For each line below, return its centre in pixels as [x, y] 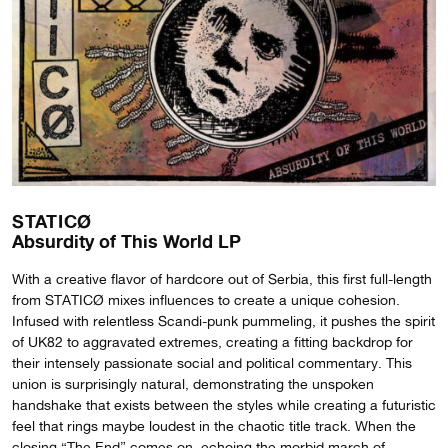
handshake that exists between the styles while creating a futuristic [224, 404]
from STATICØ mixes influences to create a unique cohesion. [206, 299]
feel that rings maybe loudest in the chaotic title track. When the [214, 425]
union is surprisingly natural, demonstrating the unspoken [193, 383]
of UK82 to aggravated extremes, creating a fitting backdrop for [212, 341]
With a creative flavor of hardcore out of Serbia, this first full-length [222, 278]
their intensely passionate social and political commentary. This [212, 362]
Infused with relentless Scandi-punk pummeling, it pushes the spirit [223, 320]
